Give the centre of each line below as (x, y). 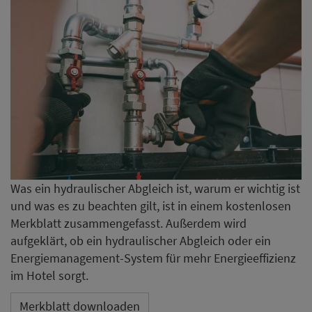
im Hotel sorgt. (49, 275)
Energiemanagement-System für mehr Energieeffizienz (153, 258)
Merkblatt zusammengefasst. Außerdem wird (128, 223)
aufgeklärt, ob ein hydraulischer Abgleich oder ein (141, 240)
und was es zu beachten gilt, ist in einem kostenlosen (151, 205)
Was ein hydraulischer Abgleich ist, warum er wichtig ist (155, 188)
